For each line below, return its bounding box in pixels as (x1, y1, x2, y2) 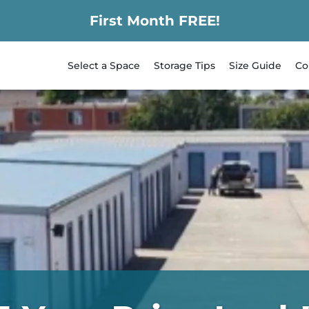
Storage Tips (154, 59, 215, 72)
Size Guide (229, 59, 281, 72)
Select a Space (68, 59, 140, 72)
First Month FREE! (89, 12, 220, 29)
